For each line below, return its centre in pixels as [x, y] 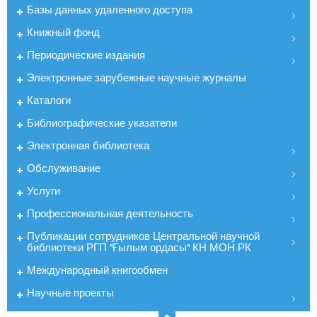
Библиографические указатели [102, 122]
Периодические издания [86, 54]
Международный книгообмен [97, 270]
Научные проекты [70, 292]
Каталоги [49, 100]
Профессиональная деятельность [110, 213]
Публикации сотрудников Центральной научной [143, 236]
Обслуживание [64, 168]
